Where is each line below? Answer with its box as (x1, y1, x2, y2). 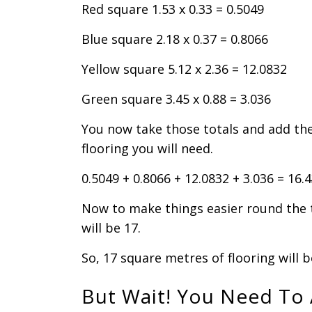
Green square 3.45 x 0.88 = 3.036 (81, 91, 271, 107)
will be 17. (81, 219, 141, 236)
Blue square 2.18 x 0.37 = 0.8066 (81, 31, 268, 47)
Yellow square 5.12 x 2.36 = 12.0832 (81, 61, 287, 77)
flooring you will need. (81, 140, 213, 157)
